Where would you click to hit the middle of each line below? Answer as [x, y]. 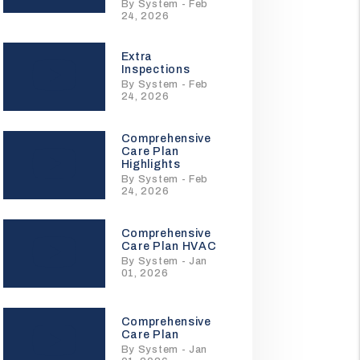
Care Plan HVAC [169, 246]
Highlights [151, 164]
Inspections [155, 70]
